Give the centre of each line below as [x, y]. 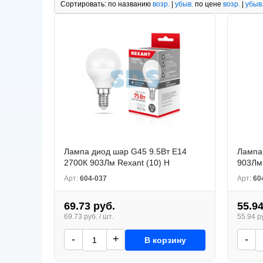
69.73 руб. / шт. [89, 216]
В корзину [165, 240]
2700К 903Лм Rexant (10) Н [117, 162]
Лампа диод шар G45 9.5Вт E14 [125, 151]
